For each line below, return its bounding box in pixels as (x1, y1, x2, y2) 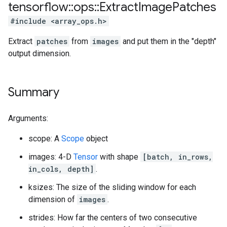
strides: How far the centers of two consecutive (28, 213, 197, 222)
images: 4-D (28, 152, 73, 162)
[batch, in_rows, (142, 152, 213, 162)
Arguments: (8, 113, 48, 123)
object (84, 134, 108, 143)
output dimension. (8, 49, 71, 58)
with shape (98, 152, 140, 162)
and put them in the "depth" (121, 36, 216, 46)
